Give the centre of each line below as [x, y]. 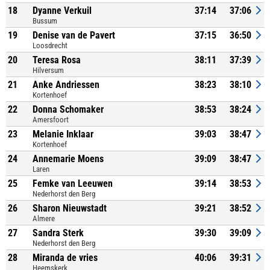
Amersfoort [51, 120]
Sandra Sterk [58, 233]
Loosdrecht [50, 46]
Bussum [45, 21]
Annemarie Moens [68, 159]
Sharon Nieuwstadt [70, 208]
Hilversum [48, 70]
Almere [44, 218]
